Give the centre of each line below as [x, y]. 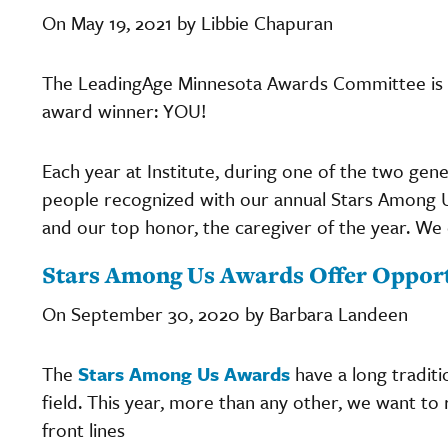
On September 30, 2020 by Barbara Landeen [225, 313]
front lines [83, 429]
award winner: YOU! [124, 110]
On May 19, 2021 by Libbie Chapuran [187, 22]
